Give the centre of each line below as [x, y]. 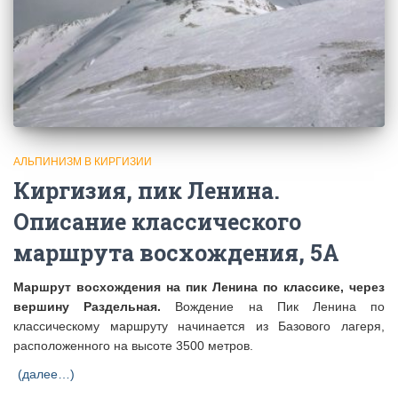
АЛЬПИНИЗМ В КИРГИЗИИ [83, 161]
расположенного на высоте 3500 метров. [133, 345]
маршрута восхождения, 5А [176, 252]
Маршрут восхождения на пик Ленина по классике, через [199, 287]
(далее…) [46, 374]
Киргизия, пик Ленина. [147, 190]
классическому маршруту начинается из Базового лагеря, [199, 326]
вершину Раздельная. [88, 306]
